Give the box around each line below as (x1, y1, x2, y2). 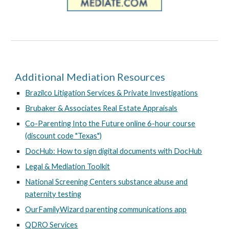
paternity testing (25, 190, 82, 198)
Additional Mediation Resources (15, 71, 166, 83)
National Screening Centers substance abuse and (25, 177, 188, 186)
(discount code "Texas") (25, 131, 102, 140)
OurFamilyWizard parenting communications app (25, 205, 187, 214)
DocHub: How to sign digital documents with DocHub (25, 147, 202, 155)
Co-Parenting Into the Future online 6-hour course (25, 119, 196, 128)
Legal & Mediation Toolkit (25, 162, 110, 171)
